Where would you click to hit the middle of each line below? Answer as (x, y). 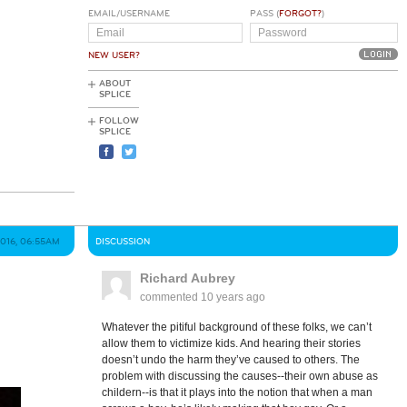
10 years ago (233, 297)
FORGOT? (300, 14)
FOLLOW (119, 121)
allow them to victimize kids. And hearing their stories (231, 343)
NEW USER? (114, 55)
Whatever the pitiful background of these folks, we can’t (236, 327)
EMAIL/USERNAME (129, 14)
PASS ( (264, 14)
